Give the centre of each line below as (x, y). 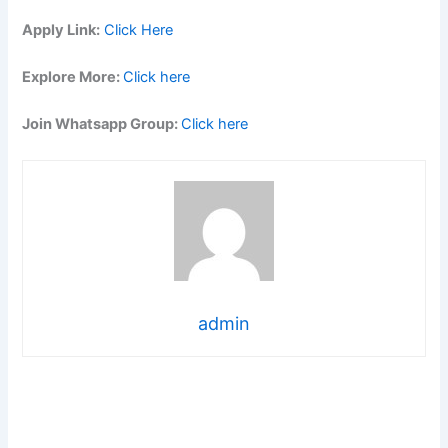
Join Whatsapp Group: (102, 124)
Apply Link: (61, 29)
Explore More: (73, 76)
